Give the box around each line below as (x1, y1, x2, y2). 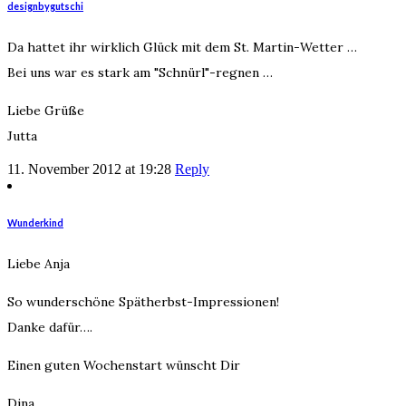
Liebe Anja (7, 255, 70, 272)
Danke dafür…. (7, 318, 92, 335)
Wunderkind (7, 216, 63, 228)
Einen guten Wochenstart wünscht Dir (7, 356, 240, 373)
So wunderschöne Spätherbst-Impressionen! (7, 293, 279, 310)
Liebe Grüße (7, 101, 84, 119)
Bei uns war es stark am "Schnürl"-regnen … (7, 63, 273, 81)
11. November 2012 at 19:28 (7, 160, 171, 177)
